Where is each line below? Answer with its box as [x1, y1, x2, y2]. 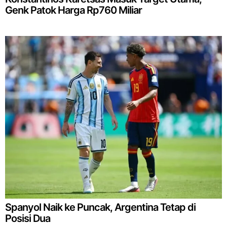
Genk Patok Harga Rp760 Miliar [5, 4, 142, 17]
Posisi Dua [5, 212, 50, 225]
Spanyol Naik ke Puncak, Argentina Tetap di [5, 201, 196, 214]
